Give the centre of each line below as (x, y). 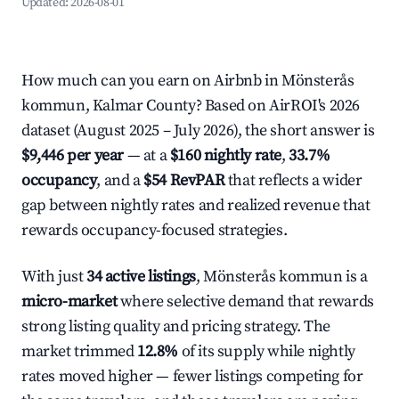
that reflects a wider (293, 180)
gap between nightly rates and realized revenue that (196, 205)
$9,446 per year (73, 155)
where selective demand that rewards (245, 301)
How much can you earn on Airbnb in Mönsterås (188, 81)
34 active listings (141, 277)
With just (54, 277)
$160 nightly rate (226, 155)
